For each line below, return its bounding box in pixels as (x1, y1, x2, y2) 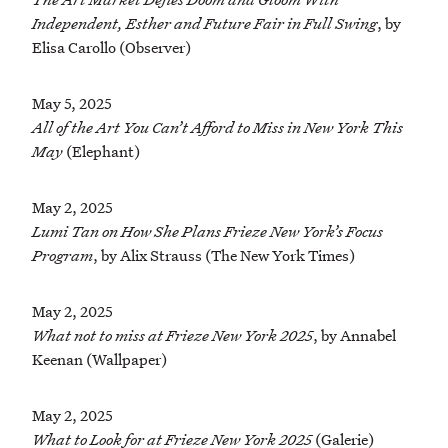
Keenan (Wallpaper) (32, 349, 167, 370)
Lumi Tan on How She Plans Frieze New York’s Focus (32, 221, 383, 242)
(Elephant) (63, 141, 140, 162)
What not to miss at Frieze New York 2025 (32, 325, 313, 346)
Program (32, 245, 93, 266)
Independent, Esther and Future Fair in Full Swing (32, 13, 377, 34)
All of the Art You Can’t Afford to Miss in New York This (32, 117, 403, 138)
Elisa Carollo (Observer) (32, 37, 191, 58)
